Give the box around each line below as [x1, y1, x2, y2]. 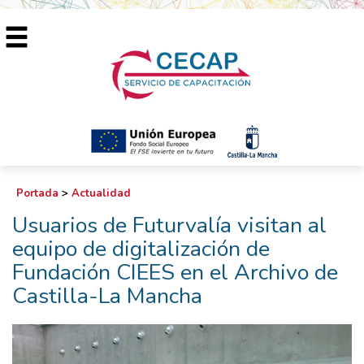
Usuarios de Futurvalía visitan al [12, 210, 327, 240]
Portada [16, 186, 58, 201]
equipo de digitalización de [12, 234, 270, 264]
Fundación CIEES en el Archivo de [12, 258, 338, 288]
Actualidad [71, 186, 131, 201]
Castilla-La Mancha [12, 281, 202, 311]
